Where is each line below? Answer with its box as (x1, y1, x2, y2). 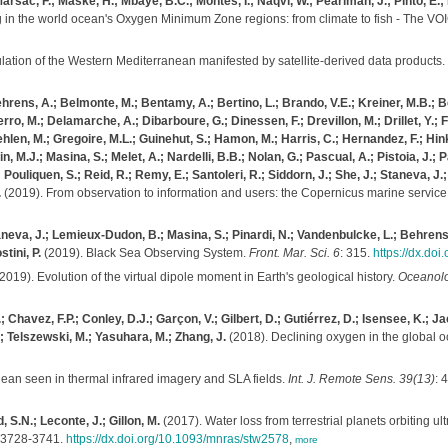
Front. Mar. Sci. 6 (248, 246, 340, 260)
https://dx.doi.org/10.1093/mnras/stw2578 (65, 432, 289, 446)
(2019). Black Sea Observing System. (40, 246, 249, 260)
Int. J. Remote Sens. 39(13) (287, 372, 435, 386)
